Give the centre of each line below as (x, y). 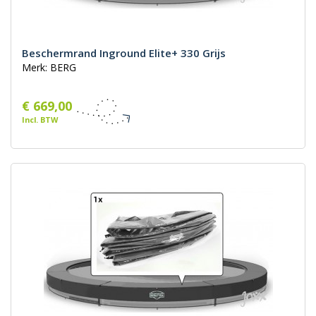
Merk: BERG (49, 68)
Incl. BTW (40, 120)
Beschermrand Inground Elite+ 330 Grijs (124, 53)
